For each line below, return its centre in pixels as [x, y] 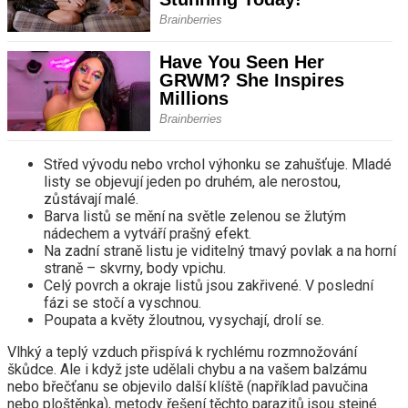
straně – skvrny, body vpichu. [135, 269]
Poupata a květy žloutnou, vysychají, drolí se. [184, 321]
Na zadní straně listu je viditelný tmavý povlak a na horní [220, 251]
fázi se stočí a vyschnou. [122, 303]
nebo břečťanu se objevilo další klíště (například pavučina [188, 387]
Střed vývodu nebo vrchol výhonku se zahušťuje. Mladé [218, 165]
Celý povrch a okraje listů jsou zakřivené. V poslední [209, 286]
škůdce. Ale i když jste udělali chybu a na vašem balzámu [187, 370]
